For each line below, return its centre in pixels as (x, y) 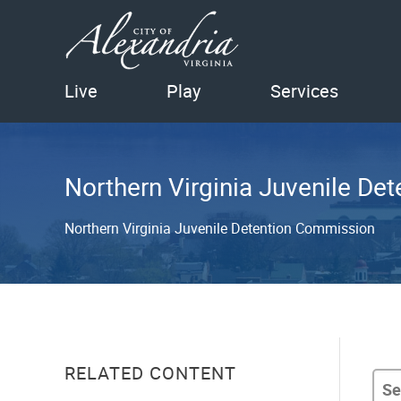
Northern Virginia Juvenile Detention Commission (220, 228)
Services (304, 90)
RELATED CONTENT (150, 372)
